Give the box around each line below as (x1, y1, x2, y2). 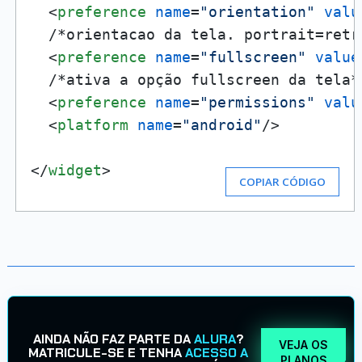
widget (48, 162, 102, 179)
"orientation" (199, 3, 315, 20)
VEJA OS (279, 338, 329, 351)
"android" (181, 116, 262, 133)
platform (57, 116, 128, 133)
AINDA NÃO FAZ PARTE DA (32, 330, 194, 347)
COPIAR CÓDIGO (239, 175, 326, 189)
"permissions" (199, 94, 315, 111)
